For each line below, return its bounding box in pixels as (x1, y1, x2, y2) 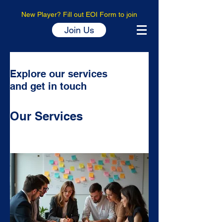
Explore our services (10, 68, 108, 80)
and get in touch (10, 80, 87, 92)
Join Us (64, 25, 94, 35)
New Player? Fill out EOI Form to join (21, 10, 137, 18)
